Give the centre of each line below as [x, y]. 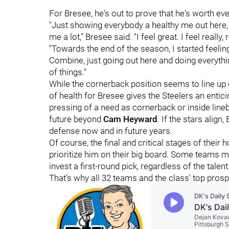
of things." [68, 72]
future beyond [76, 119]
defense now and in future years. [111, 131]
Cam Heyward [130, 119]
